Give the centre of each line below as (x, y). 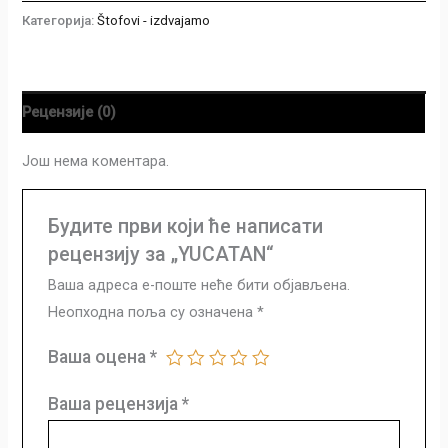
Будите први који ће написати (185, 227)
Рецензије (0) (69, 111)
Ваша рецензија (114, 404)
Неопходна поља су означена (152, 312)
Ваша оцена (98, 357)
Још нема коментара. (96, 160)
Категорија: (60, 21)
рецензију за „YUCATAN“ (160, 255)
